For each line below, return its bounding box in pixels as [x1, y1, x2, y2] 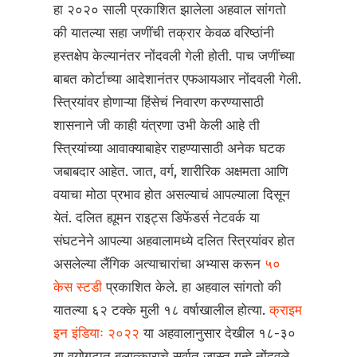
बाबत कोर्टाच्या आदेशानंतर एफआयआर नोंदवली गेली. [53, 71, 302, 88]
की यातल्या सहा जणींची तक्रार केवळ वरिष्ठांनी [53, 25, 275, 42]
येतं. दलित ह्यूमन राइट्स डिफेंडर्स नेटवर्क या [53, 210, 261, 227]
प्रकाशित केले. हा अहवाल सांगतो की [106, 279, 282, 296]
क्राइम [269, 302, 303, 320]
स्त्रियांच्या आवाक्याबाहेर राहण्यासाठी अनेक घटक [53, 140, 286, 158]
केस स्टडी [53, 279, 107, 296]
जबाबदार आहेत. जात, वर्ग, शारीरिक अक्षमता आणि [53, 163, 288, 181]
